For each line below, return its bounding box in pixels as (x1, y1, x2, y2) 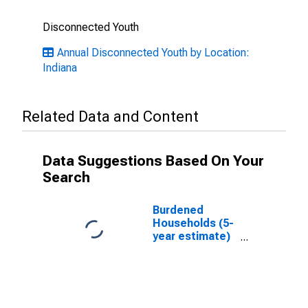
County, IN (153, 256, 207, 269)
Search (43, 169, 90, 186)
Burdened (153, 203, 203, 217)
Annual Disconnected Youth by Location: (57, 46, 250, 59)
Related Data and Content (22, 108, 199, 125)
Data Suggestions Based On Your (43, 153, 264, 169)
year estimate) (153, 230, 230, 243)
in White (153, 243, 195, 256)
